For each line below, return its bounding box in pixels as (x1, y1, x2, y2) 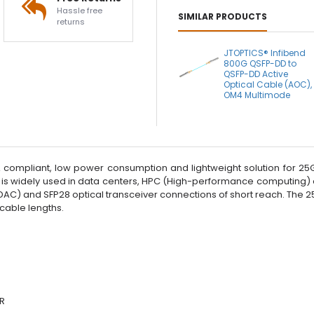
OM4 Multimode (224, 89, 291, 101)
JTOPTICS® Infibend (224, 47, 306, 59)
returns (57, 16, 86, 27)
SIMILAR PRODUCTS (178, 11, 267, 22)
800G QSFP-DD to (224, 57, 297, 69)
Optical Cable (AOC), (224, 78, 313, 90)
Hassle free (57, 5, 103, 16)
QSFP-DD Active (224, 68, 289, 80)
